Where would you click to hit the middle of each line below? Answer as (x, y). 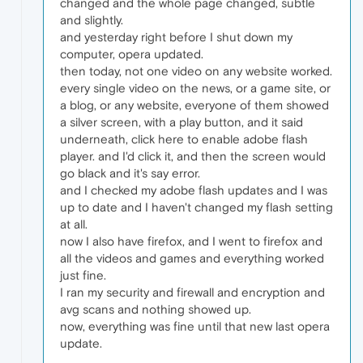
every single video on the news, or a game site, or (195, 88)
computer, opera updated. (132, 54)
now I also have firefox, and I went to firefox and (191, 241)
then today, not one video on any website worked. (196, 71)
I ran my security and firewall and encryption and (192, 293)
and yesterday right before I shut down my (176, 37)
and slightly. (92, 20)
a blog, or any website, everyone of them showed (194, 105)
